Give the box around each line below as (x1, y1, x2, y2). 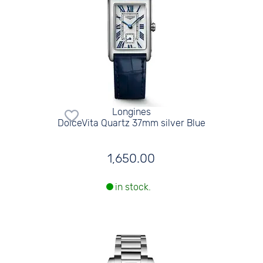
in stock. (114, 181, 151, 193)
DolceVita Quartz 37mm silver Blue (57, 117, 205, 129)
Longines (112, 106, 151, 117)
